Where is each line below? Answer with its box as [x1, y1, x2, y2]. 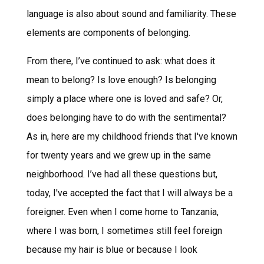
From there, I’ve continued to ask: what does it [26, 55, 215, 67]
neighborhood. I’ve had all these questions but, [26, 168, 217, 180]
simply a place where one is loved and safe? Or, [26, 93, 223, 104]
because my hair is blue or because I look [26, 243, 197, 255]
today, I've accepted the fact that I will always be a [26, 187, 233, 199]
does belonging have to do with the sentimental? [26, 111, 226, 123]
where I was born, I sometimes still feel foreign [26, 225, 222, 236]
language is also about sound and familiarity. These [26, 8, 236, 19]
